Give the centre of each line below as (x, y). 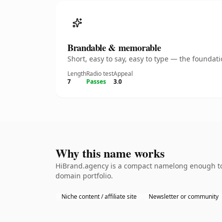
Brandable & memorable (114, 47)
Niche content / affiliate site (99, 196)
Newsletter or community (184, 196)
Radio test (100, 74)
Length (77, 74)
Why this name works (110, 153)
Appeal (123, 74)
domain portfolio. (84, 176)
